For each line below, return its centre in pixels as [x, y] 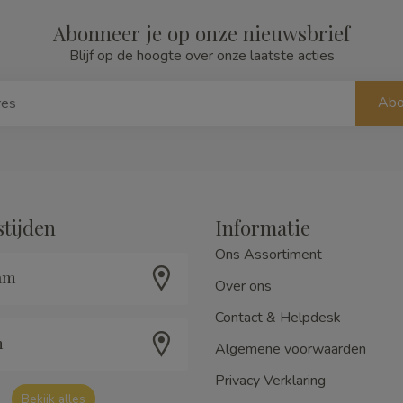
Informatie [263, 227]
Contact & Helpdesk [278, 317]
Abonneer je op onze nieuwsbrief [201, 33]
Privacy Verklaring [270, 380]
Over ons [243, 286]
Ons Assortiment [269, 254]
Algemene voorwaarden [291, 349]
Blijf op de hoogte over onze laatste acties [201, 55]
